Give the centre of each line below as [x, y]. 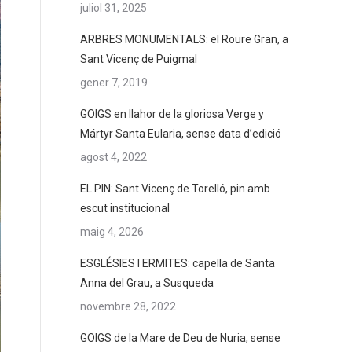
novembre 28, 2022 [128, 306]
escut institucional [125, 208]
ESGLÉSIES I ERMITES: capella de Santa [178, 263]
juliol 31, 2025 [114, 8]
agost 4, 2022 [114, 157]
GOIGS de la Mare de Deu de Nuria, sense [180, 338]
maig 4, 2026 [112, 232]
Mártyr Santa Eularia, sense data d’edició [181, 134]
